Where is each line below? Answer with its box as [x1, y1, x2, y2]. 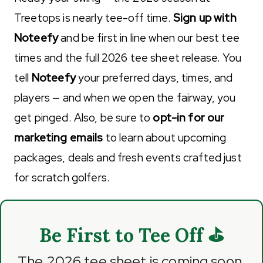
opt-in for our [153, 110, 225, 125]
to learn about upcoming [103, 130, 227, 145]
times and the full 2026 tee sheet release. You [14, 50, 241, 65]
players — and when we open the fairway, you [14, 90, 236, 105]
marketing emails [14, 130, 103, 145]
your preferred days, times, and [75, 70, 233, 85]
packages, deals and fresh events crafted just [14, 150, 242, 165]
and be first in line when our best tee [58, 30, 240, 45]
